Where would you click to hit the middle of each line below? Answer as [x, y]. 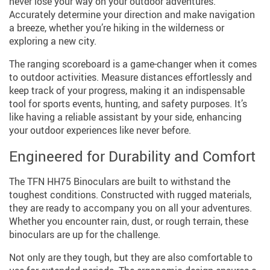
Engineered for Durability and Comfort [132, 156]
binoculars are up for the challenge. [85, 234]
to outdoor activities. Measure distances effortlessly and [130, 77]
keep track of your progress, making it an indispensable [127, 90]
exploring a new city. [53, 41]
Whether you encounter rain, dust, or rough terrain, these [129, 221]
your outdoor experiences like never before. [100, 130]
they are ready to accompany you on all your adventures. [130, 208]
